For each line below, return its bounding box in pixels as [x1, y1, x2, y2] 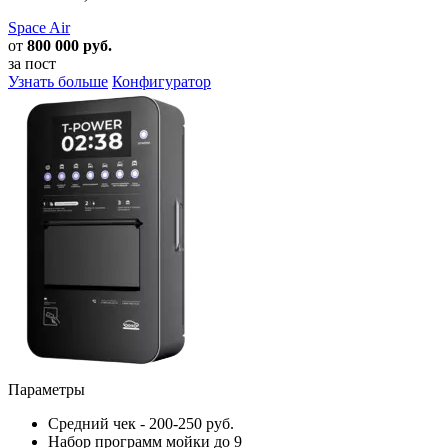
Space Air [8, 18, 70, 36]
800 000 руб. [27, 36, 112, 54]
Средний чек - [48, 414, 149, 432]
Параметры [8, 380, 85, 398]
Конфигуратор [112, 72, 211, 90]
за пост [8, 54, 56, 72]
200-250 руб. [149, 414, 234, 432]
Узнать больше [8, 72, 108, 90]
